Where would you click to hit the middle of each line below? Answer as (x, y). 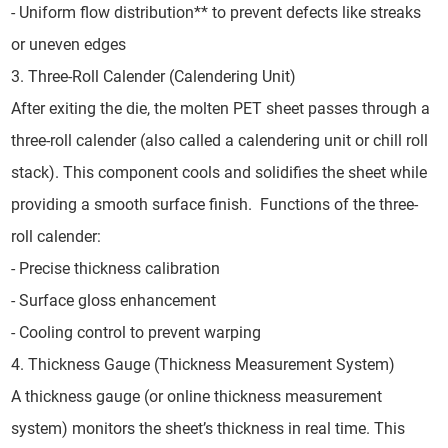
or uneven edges (73, 45)
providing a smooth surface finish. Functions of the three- (215, 205)
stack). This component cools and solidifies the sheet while (219, 173)
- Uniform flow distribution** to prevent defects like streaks (216, 13)
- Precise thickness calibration (120, 269)
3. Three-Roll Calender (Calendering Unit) (158, 77)
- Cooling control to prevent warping (140, 333)
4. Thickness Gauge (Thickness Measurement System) (207, 365)
